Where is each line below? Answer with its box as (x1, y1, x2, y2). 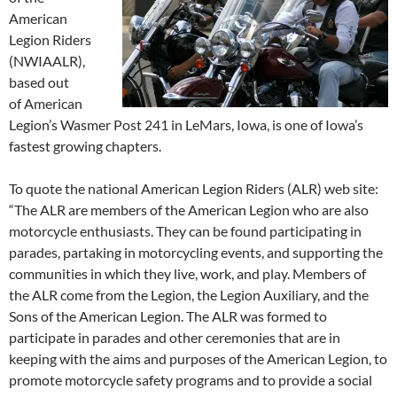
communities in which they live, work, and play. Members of (9, 265, 366, 283)
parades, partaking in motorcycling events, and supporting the (9, 244, 383, 261)
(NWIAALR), (9, 52, 85, 70)
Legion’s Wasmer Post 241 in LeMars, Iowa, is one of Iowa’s (9, 116, 363, 134)
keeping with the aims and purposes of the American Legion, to (9, 350, 387, 368)
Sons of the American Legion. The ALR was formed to (9, 307, 327, 325)
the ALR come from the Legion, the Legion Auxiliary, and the (9, 286, 369, 304)
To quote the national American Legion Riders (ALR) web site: (9, 180, 378, 198)
